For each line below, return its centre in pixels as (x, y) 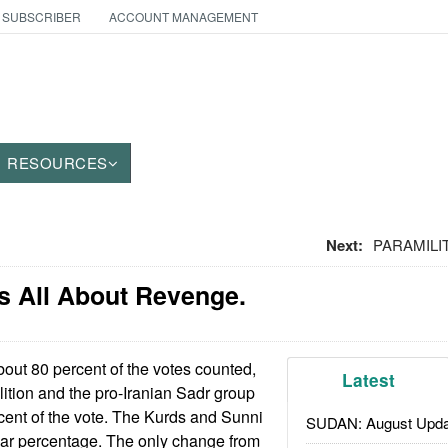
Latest (369, 380)
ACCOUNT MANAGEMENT (183, 16)
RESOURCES (57, 162)
